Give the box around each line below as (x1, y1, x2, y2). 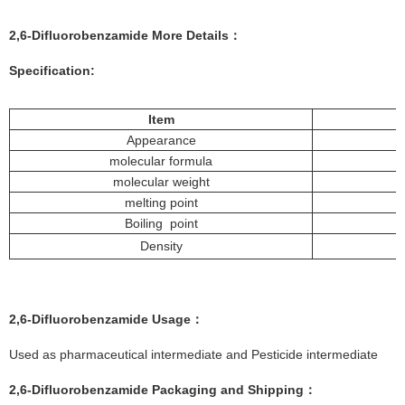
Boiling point (124, 216, 198, 231)
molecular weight (112, 174, 210, 190)
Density (139, 239, 183, 254)
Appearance (126, 133, 196, 148)
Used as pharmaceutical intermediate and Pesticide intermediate (9, 347, 378, 363)
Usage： (148, 312, 203, 327)
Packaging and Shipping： (152, 382, 316, 398)
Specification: (9, 63, 95, 79)
